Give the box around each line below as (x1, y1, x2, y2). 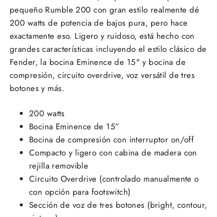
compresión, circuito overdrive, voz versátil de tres (10, 69, 195, 81)
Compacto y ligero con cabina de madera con (29, 147, 197, 159)
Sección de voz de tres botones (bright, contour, (29, 199, 207, 211)
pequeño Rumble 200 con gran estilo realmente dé (10, 4, 199, 16)
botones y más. (10, 82, 67, 94)
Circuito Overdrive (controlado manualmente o (29, 173, 199, 185)
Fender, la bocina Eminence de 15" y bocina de (10, 56, 186, 68)
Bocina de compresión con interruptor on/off (29, 134, 197, 146)
